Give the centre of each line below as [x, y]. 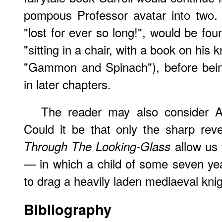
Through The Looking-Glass [97, 146]
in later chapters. [67, 84]
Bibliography [68, 209]
